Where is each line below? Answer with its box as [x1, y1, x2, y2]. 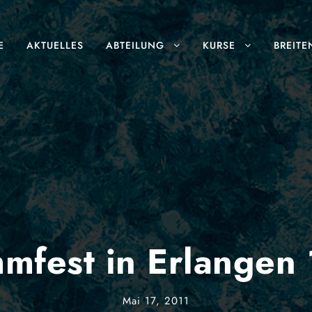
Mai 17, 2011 [123, 292, 189, 309]
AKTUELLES [26, 38, 84, 52]
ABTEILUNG [106, 38, 164, 52]
